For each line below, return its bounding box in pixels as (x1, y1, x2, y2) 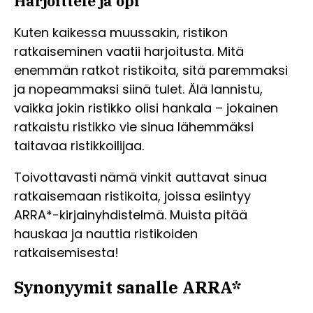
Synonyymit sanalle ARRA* (14, 276, 242, 299)
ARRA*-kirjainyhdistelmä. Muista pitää (14, 206, 247, 224)
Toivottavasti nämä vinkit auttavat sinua (14, 168, 267, 187)
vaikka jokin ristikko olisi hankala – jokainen (14, 99, 278, 117)
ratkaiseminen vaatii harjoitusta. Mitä (14, 43, 244, 61)
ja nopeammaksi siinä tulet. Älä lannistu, (14, 80, 263, 99)
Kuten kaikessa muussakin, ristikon (14, 24, 228, 42)
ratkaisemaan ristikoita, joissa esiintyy (14, 187, 251, 205)
